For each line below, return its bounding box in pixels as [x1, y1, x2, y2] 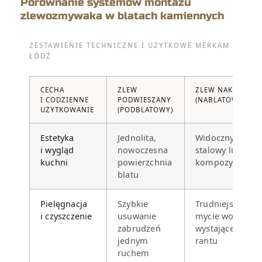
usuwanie [118, 211, 157, 222]
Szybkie [118, 198, 149, 210]
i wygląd [40, 144, 74, 156]
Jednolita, [118, 132, 156, 144]
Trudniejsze [195, 198, 243, 210]
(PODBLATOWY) [118, 105, 173, 115]
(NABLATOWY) [195, 95, 246, 105]
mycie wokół [195, 211, 247, 222]
